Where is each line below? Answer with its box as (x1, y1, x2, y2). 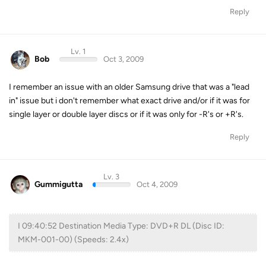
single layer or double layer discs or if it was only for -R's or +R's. (9, 109, 243, 119)
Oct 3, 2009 (103, 55, 144, 64)
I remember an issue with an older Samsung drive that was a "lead (9, 81, 249, 92)
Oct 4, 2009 (136, 179, 178, 189)
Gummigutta (34, 179, 83, 189)
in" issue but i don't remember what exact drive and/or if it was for (9, 95, 250, 106)
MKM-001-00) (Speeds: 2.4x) (18, 235, 129, 245)
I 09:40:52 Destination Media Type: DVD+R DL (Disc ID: (18, 221, 224, 231)
